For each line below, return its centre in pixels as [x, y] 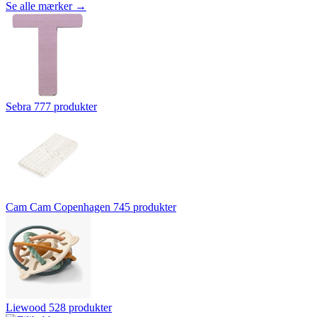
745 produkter [145, 207]
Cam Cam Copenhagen [58, 207]
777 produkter [65, 106]
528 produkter [80, 307]
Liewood [26, 307]
